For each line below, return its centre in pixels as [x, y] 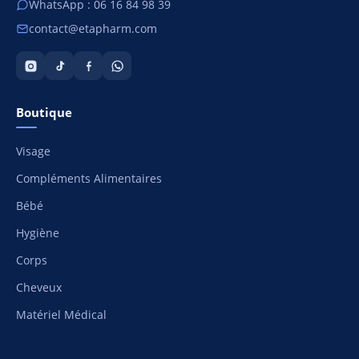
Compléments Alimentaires [89, 179]
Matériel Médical [61, 315]
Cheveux [39, 288]
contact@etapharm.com [93, 29]
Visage [33, 152]
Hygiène [38, 234]
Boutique [44, 113]
